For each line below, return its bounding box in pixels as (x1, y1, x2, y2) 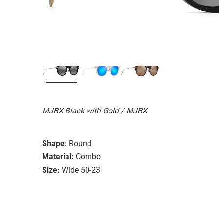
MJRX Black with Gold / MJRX (42, 106, 147, 115)
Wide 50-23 (62, 165, 100, 175)
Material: (42, 152, 74, 161)
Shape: (42, 138, 67, 148)
